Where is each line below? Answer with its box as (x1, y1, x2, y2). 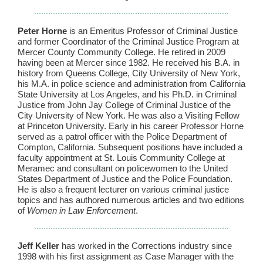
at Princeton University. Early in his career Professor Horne (18, 121, 244, 131)
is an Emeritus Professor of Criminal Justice (67, 26, 238, 36)
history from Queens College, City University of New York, (18, 68, 240, 78)
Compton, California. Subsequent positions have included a (18, 142, 242, 152)
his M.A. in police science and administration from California (18, 79, 245, 89)
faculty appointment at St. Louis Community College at (18, 153, 225, 163)
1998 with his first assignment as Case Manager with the (18, 251, 234, 261)
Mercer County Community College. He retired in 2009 (18, 47, 225, 57)
